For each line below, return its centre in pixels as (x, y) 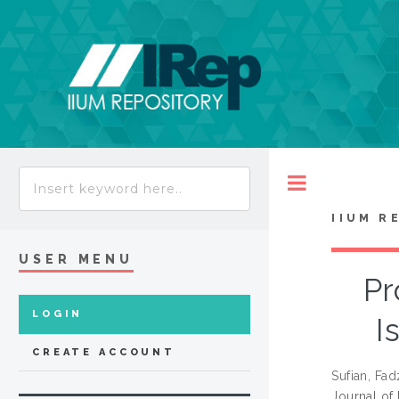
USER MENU (77, 260)
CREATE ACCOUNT (104, 353)
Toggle (343, 183)
